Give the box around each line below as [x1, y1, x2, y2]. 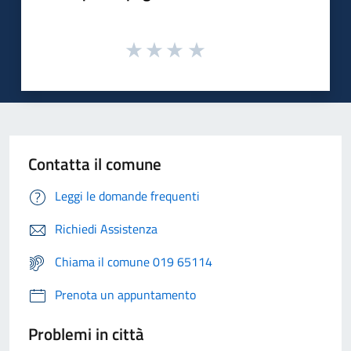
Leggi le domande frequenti [55, 186, 200, 206]
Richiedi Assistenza [55, 219, 157, 239]
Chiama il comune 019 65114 [55, 252, 212, 272]
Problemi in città [28, 321, 144, 347]
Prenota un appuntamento [55, 285, 196, 305]
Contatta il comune [28, 151, 161, 177]
